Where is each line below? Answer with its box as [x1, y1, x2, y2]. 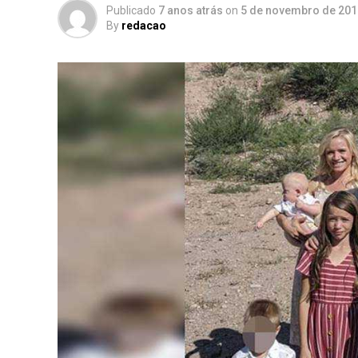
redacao [121, 19, 166, 32]
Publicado [106, 4, 156, 17]
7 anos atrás [158, 4, 223, 17]
